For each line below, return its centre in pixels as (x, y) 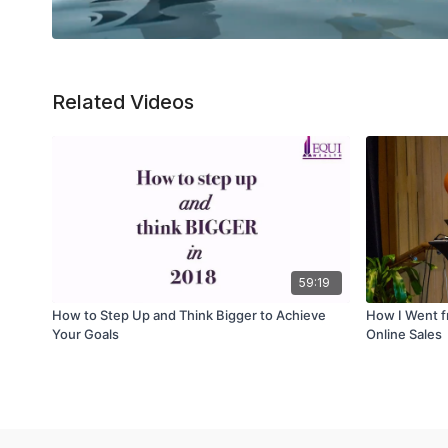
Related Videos (123, 102)
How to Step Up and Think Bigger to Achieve (189, 314)
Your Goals (85, 333)
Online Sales (404, 333)
